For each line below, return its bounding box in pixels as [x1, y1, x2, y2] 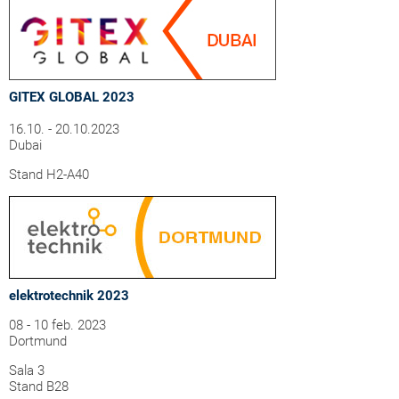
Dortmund [9, 333, 67, 349]
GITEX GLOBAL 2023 [9, 89, 134, 105]
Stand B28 [9, 379, 69, 395]
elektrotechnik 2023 [9, 288, 129, 304]
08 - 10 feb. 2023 [9, 317, 106, 333]
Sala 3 [9, 362, 45, 379]
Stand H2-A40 [9, 167, 89, 183]
